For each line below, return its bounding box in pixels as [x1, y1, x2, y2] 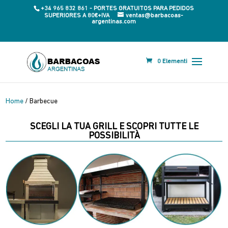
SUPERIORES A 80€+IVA [44, 13, 110, 19]
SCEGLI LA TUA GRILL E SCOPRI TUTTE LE [30, 122, 198, 132]
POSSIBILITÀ [88, 131, 140, 141]
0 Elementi [157, 59, 188, 65]
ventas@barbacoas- [126, 13, 184, 19]
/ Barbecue [23, 98, 58, 105]
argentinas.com [92, 19, 136, 25]
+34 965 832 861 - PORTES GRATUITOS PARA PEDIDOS [41, 6, 194, 12]
